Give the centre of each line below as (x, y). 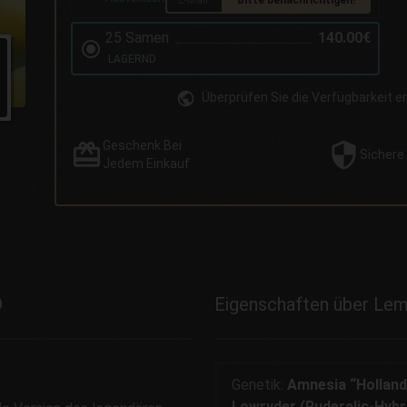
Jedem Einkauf (146, 164)
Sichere (382, 155)
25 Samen (137, 38)
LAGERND (130, 60)
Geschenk (132, 146)
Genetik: (259, 384)
